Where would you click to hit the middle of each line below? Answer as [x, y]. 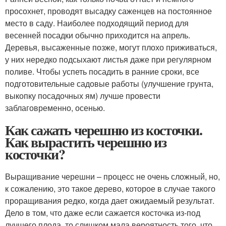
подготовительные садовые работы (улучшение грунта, [109, 84]
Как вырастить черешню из [86, 142]
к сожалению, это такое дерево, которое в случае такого [110, 189]
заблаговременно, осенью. [55, 108]
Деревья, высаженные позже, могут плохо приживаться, [111, 47]
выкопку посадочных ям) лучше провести [83, 96]
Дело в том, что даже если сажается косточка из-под [103, 213]
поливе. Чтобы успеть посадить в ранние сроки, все [102, 72]
